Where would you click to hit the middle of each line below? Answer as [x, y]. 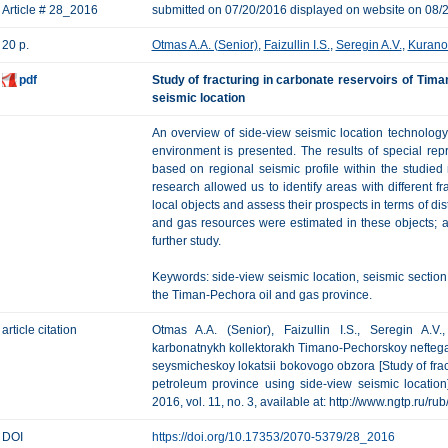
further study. [186, 241]
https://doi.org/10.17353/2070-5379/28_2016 [273, 437]
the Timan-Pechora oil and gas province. [261, 295]
